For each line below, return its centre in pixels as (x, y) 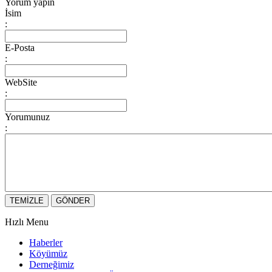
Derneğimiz (52, 264)
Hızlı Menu (27, 222)
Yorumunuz (27, 117)
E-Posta (20, 47)
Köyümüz (48, 253)
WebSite (21, 82)
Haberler (46, 242)
